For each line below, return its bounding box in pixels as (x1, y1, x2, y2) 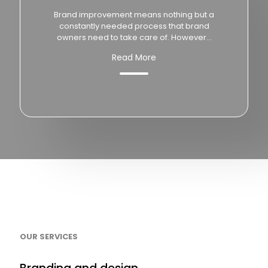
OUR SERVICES (20, 231, 78, 242)
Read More (112, 51, 156, 63)
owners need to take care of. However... (56, 32, 212, 43)
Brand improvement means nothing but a (54, 9, 214, 20)
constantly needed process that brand (59, 20, 209, 32)
